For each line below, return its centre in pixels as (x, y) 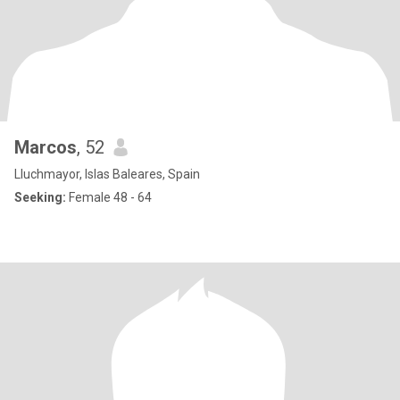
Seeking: (40, 197)
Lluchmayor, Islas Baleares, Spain (107, 174)
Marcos (46, 147)
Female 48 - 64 (109, 197)
